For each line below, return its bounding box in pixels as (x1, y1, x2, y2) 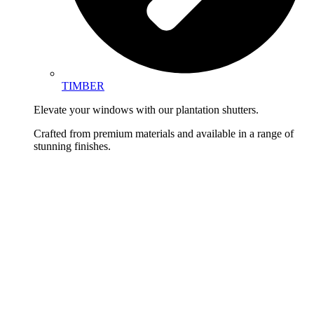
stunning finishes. (34, 139, 111, 152)
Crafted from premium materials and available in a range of (34, 127, 294, 139)
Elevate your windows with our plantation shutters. (34, 103, 259, 116)
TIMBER (62, 79, 104, 92)
